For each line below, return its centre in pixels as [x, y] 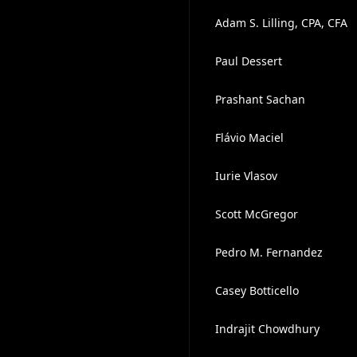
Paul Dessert [248, 61]
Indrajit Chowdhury [267, 329]
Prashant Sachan [260, 99]
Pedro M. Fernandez [269, 252]
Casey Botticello [257, 290]
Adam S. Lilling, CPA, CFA [281, 23]
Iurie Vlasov [246, 176]
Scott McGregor [256, 214]
